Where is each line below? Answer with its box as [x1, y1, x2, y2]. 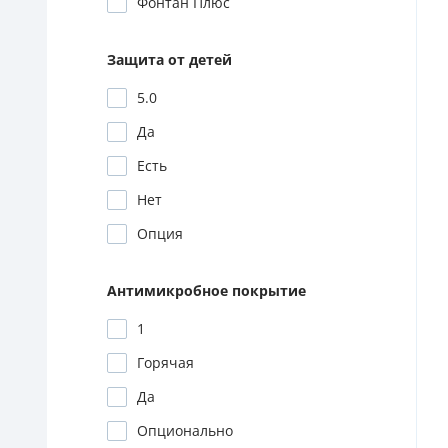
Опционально [137, 423, 233, 439]
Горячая [137, 355, 194, 371]
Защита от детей [107, 52, 232, 68]
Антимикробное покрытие [107, 283, 306, 299]
